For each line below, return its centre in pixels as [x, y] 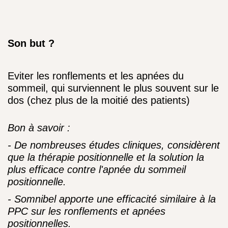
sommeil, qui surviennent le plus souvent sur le [113, 88]
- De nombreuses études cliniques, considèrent [114, 145]
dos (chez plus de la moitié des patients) [99, 100]
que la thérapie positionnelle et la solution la [106, 157]
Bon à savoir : [39, 128]
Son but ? [31, 43]
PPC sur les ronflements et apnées [87, 211]
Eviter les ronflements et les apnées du [96, 76]
